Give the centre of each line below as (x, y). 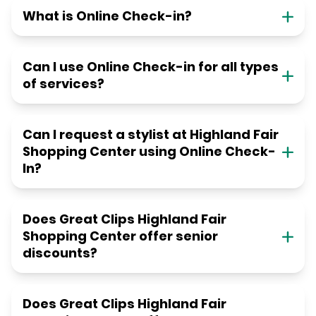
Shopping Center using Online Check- (149, 152)
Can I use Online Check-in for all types (151, 67)
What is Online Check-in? (107, 16)
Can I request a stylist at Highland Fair (151, 135)
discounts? (60, 253)
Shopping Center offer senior (120, 236)
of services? (63, 84)
